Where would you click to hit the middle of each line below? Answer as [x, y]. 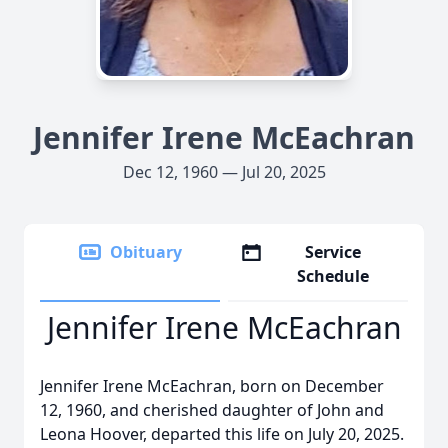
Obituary [146, 252]
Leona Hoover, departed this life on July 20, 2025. [222, 434]
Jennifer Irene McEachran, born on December [212, 386]
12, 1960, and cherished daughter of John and [212, 410]
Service [333, 252]
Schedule [333, 276]
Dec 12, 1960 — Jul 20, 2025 [224, 172]
